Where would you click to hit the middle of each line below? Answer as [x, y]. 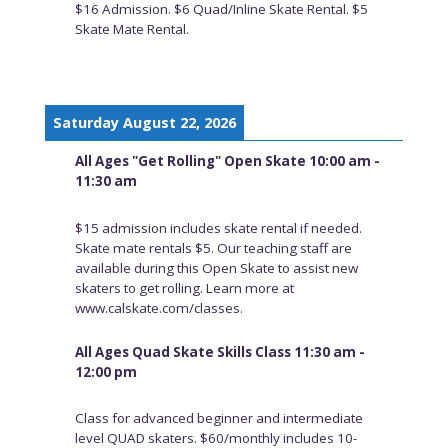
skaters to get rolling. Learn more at [184, 288]
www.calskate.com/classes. [158, 308]
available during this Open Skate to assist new [216, 268]
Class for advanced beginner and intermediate [218, 418]
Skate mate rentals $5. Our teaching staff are [213, 248]
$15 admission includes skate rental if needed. [218, 228]
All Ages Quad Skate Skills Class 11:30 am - [219, 351]
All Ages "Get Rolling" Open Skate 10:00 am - [227, 161]
